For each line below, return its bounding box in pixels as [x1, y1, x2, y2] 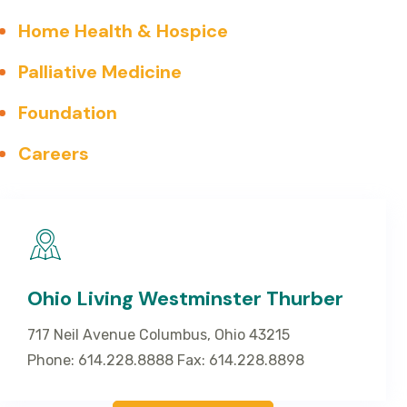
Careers [18, 141, 89, 165]
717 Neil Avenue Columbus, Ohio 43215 [27, 325, 290, 343]
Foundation [18, 100, 117, 124]
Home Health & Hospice [18, 18, 228, 43]
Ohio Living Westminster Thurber [27, 284, 343, 312]
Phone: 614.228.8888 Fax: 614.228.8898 [27, 351, 304, 369]
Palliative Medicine [18, 59, 182, 84]
